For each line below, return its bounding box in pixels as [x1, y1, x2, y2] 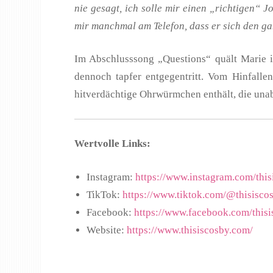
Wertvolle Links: [74, 138, 151, 150]
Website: [87, 224, 127, 236]
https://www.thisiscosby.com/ [127, 224, 253, 236]
